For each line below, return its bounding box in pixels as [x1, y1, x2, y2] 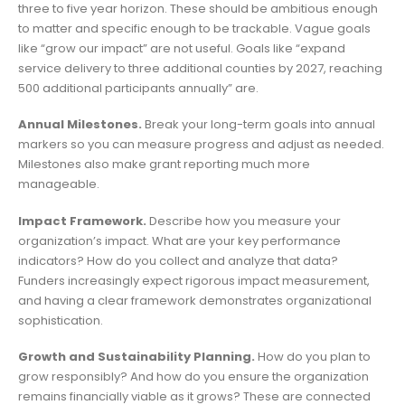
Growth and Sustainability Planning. [18, 348, 255, 366]
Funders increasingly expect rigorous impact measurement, [18, 271, 370, 289]
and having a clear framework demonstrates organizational [18, 291, 372, 309]
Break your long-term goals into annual [142, 116, 375, 134]
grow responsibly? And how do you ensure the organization [18, 368, 369, 386]
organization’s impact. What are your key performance [18, 231, 341, 250]
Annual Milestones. [18, 116, 142, 134]
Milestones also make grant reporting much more [18, 155, 310, 174]
